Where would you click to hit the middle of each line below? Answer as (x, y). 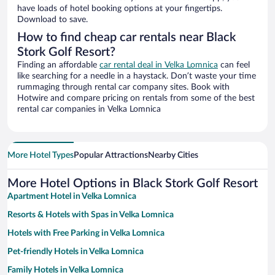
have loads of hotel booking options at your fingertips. (120, 9)
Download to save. (52, 20)
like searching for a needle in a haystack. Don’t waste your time (137, 76)
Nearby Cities (173, 156)
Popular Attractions (111, 156)
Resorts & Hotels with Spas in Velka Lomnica (91, 215)
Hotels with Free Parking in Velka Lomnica (86, 234)
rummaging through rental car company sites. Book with (123, 87)
